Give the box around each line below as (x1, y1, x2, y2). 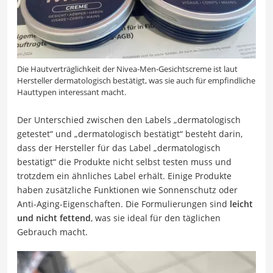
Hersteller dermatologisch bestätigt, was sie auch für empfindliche (17, 75, 255, 87)
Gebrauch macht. (17, 226, 88, 238)
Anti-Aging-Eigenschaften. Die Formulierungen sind (17, 198, 227, 210)
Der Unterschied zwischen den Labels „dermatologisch (17, 114, 241, 126)
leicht (227, 198, 253, 210)
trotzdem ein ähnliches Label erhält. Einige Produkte (17, 170, 232, 182)
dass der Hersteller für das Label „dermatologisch (17, 142, 221, 154)
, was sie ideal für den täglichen (91, 212, 221, 224)
